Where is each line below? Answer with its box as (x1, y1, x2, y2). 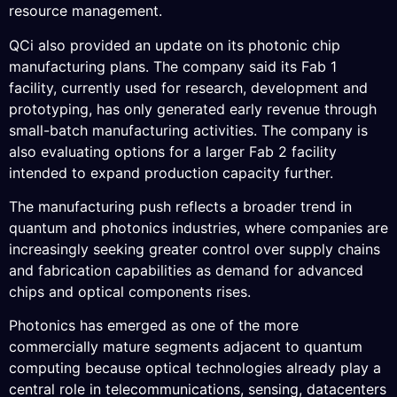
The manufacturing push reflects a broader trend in (9, 197, 352, 215)
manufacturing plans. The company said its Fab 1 (9, 57, 337, 75)
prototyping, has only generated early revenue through (9, 99, 377, 118)
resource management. (9, 2, 162, 20)
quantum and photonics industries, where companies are (9, 218, 388, 237)
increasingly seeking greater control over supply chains (9, 239, 380, 258)
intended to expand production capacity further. (9, 163, 333, 182)
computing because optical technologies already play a (9, 359, 381, 378)
